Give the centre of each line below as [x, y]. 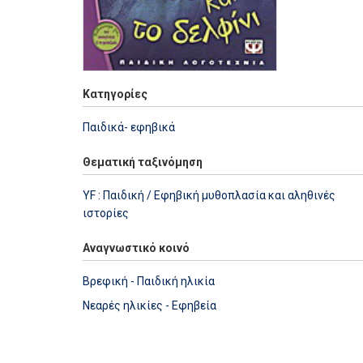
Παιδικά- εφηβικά [129, 127]
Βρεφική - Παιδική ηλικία [149, 281]
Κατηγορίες [115, 94]
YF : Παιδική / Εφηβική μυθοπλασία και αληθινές [209, 195]
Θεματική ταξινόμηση [143, 162]
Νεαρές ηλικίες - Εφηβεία [149, 305]
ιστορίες [106, 213]
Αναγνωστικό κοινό [136, 248]
